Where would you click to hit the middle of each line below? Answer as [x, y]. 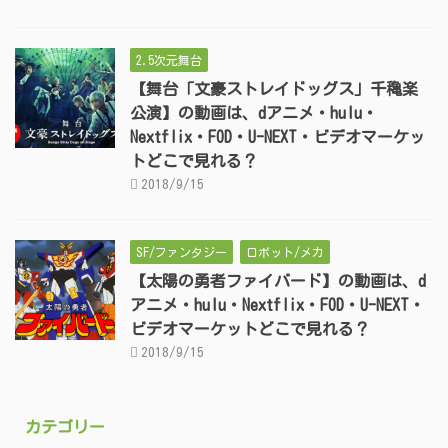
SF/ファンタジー [181, 252]
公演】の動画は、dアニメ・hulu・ [254, 113]
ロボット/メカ [285, 252]
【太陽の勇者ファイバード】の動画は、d [278, 281]
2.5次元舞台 [169, 60]
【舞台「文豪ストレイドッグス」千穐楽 [274, 89]
